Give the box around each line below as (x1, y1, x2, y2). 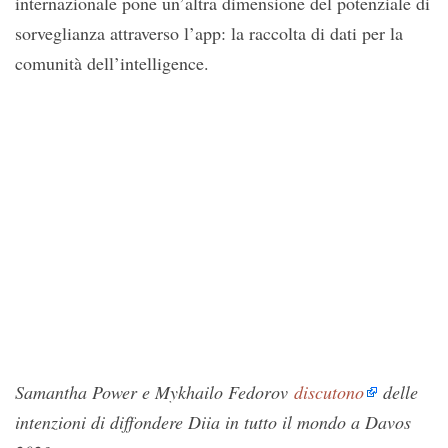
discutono (294, 380, 364, 405)
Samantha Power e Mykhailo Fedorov (15, 380, 294, 405)
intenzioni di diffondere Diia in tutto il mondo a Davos (15, 410, 411, 435)
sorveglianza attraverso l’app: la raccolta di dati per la (15, 20, 403, 45)
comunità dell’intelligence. (15, 50, 209, 75)
